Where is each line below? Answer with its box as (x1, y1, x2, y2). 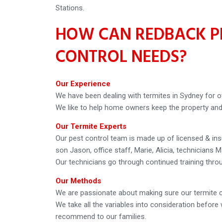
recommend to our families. (55, 212, 146, 221)
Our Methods (55, 176, 101, 185)
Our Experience (55, 79, 111, 88)
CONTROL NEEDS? (55, 44, 187, 71)
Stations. (55, 3, 84, 12)
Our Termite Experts (55, 121, 126, 131)
